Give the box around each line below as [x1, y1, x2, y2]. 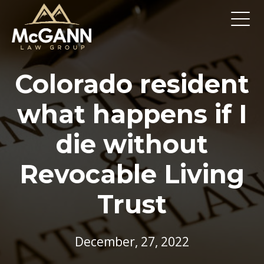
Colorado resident [15, 68, 249, 100]
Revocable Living [19, 158, 245, 190]
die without [56, 128, 208, 160]
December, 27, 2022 [75, 233, 189, 250]
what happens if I [17, 98, 247, 130]
